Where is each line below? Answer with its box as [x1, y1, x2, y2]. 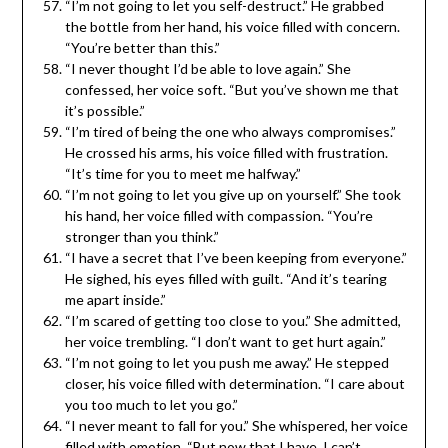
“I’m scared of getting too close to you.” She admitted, [64, 311, 401, 329]
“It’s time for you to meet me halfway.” [64, 164, 301, 182]
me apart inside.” [64, 290, 166, 308]
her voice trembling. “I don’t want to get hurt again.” [64, 332, 386, 350]
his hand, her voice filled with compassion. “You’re [64, 206, 373, 224]
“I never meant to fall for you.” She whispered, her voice [64, 416, 408, 434]
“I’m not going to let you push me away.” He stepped [64, 353, 389, 371]
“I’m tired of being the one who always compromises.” [64, 122, 396, 140]
